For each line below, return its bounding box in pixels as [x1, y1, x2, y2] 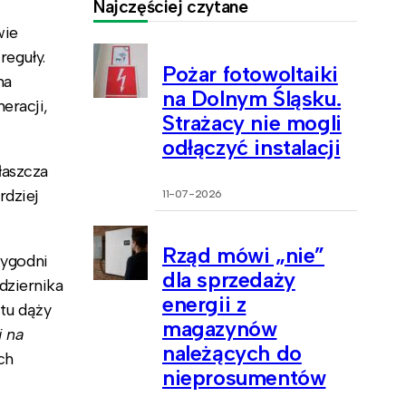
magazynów [162, 315, 277, 343]
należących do [162, 340, 302, 367]
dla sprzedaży [162, 266, 295, 294]
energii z [162, 291, 246, 318]
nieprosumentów [162, 364, 326, 391]
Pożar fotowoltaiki [162, 60, 338, 87]
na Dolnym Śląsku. [162, 84, 342, 111]
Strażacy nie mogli [162, 109, 342, 136]
